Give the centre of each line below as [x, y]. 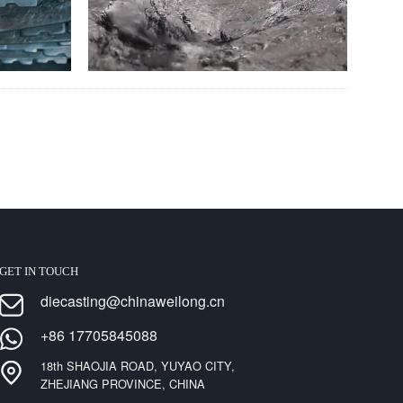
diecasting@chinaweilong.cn [132, 300]
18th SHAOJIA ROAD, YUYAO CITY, [137, 366]
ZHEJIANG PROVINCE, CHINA [122, 384]
